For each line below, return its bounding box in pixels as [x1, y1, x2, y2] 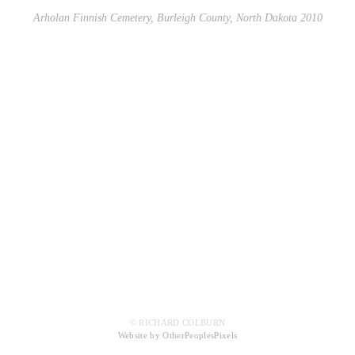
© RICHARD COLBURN [129, 318, 226, 328]
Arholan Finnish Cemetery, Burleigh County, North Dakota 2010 [32, 11, 323, 24]
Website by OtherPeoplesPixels [117, 330, 238, 341]
